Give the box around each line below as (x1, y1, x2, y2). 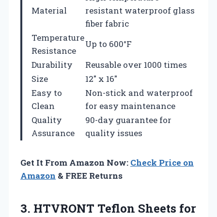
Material (31, 5, 67, 16)
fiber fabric (85, 18, 129, 30)
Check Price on (130, 157, 194, 169)
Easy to (31, 87, 62, 99)
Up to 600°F (85, 38, 132, 50)
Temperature (31, 32, 84, 44)
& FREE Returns (56, 170, 123, 182)
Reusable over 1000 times (85, 59, 187, 71)
